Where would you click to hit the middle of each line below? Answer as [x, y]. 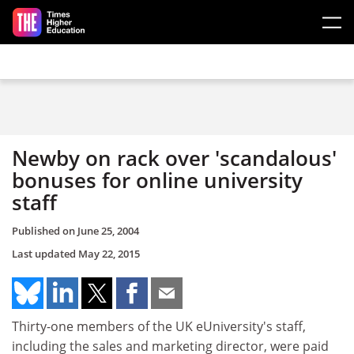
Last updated [45, 253]
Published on [45, 230]
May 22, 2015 [109, 253]
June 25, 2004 [108, 230]
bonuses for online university [157, 180]
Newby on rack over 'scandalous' [174, 158]
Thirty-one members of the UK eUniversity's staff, [159, 326]
